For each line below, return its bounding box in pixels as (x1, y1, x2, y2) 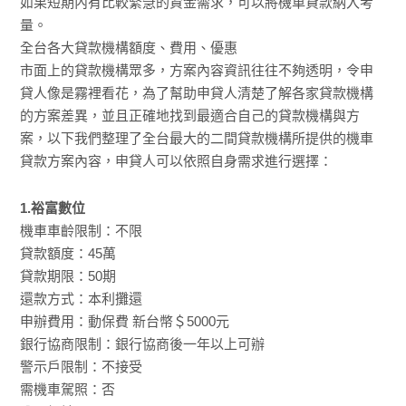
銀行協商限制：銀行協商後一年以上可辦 (20, 335, 266, 352)
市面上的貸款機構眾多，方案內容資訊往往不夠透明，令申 (20, 63, 374, 79)
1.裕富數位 (20, 199, 86, 216)
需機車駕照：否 (20, 381, 116, 397)
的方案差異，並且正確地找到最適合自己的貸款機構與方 (20, 108, 361, 124)
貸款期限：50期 (20, 267, 117, 284)
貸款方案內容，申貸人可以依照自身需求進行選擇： (20, 153, 333, 169)
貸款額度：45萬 (20, 245, 117, 261)
